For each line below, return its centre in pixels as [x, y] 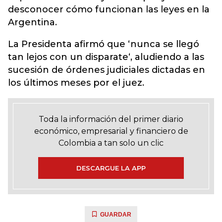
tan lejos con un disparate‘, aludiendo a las [106, 57]
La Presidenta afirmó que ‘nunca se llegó [104, 44]
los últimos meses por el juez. [76, 83]
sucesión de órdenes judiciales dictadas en [107, 70]
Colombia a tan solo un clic [111, 143]
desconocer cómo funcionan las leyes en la [109, 9]
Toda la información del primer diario [111, 119]
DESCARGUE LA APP [111, 168]
